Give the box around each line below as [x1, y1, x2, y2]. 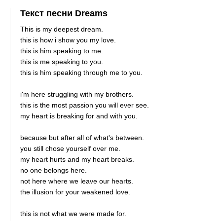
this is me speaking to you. [20, 58, 104, 66]
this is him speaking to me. [20, 47, 104, 55]
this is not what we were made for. [20, 210, 127, 218]
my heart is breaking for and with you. [20, 112, 138, 120]
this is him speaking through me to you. [20, 69, 143, 76]
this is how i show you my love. [20, 36, 116, 44]
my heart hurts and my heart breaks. [20, 155, 135, 163]
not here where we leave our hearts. [20, 177, 134, 185]
